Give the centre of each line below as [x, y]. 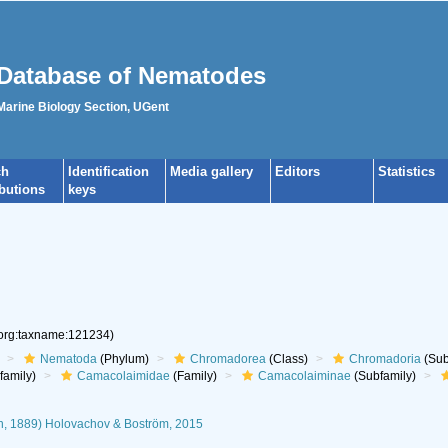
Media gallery [211, 171]
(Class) [286, 359]
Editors [297, 171]
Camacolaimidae [123, 376]
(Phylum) [122, 359]
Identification [108, 171]
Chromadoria [384, 359]
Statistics [406, 171]
